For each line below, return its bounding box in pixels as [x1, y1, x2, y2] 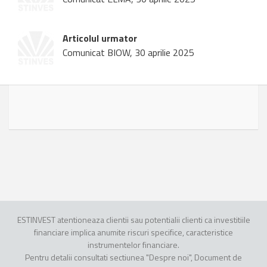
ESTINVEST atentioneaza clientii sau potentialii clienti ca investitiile [17, 213, 250, 226]
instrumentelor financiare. [88, 238, 179, 252]
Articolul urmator [63, 31, 137, 46]
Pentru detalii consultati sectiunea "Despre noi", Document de [25, 251, 242, 264]
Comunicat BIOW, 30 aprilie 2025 [63, 45, 194, 60]
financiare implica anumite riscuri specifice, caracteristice [34, 226, 233, 239]
